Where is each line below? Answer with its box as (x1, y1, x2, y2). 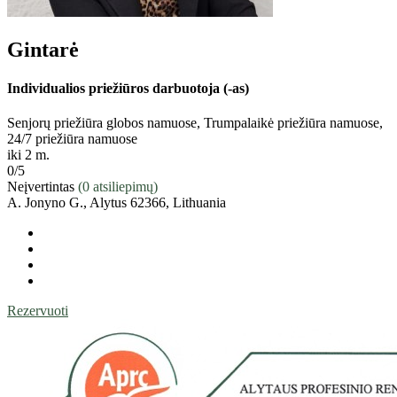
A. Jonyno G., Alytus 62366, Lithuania (7, 195, 226, 211)
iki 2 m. (7, 147, 50, 163)
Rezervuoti (7, 303, 68, 319)
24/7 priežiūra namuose (7, 131, 137, 147)
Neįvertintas (7, 179, 74, 195)
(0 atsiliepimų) (78, 179, 158, 195)
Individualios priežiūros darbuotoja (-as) (7, 81, 249, 97)
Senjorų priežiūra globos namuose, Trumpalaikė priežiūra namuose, (7, 115, 383, 131)
